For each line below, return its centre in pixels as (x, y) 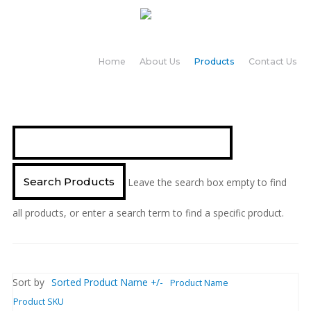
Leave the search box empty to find (207, 182)
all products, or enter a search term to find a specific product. (148, 212)
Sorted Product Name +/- (107, 282)
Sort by (28, 282)
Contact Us (273, 61)
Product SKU (38, 301)
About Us (160, 61)
